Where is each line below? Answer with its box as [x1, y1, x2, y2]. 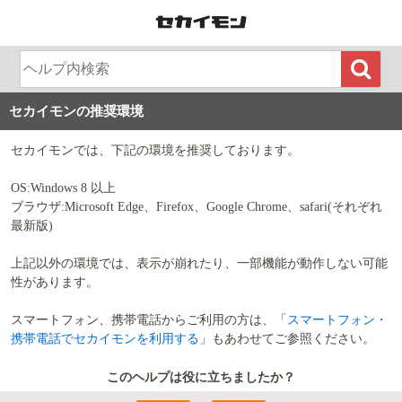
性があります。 [11, 275, 99, 289]
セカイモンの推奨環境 [9, 103, 144, 118]
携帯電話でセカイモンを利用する [11, 331, 199, 345]
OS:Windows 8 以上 [11, 180, 116, 195]
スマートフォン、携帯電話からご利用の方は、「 [11, 312, 287, 327]
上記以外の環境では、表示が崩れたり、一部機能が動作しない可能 [11, 256, 388, 270]
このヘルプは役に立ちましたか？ [107, 370, 295, 384]
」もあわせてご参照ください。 [199, 331, 375, 345]
